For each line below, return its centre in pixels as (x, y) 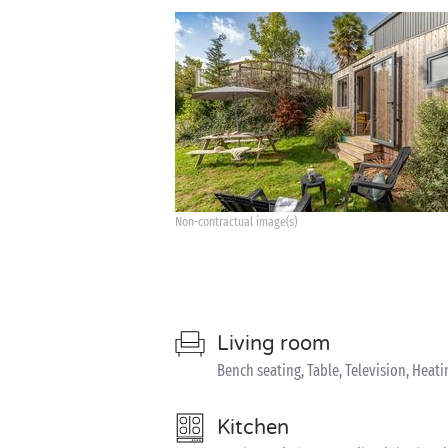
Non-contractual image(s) (236, 221)
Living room (273, 344)
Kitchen (253, 428)
